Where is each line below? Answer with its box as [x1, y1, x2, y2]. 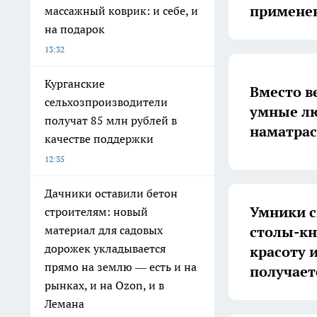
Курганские [45, 76, 105, 91]
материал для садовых [45, 223, 163, 237]
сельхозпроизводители [45, 95, 168, 109]
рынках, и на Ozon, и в [45, 278, 164, 292]
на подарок [45, 22, 105, 36]
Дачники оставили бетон [45, 186, 178, 200]
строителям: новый [45, 204, 148, 219]
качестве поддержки [45, 132, 154, 146]
